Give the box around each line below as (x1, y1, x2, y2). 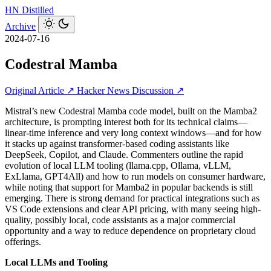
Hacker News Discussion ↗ (77, 85, 184, 96)
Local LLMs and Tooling (5, 256, 108, 267)
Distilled (22, 5, 54, 15)
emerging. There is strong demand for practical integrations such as (5, 192, 260, 203)
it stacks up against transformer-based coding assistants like (5, 138, 229, 149)
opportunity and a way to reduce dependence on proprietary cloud (5, 225, 256, 236)
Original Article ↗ (5, 85, 77, 96)
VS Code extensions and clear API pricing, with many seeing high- (5, 203, 261, 214)
